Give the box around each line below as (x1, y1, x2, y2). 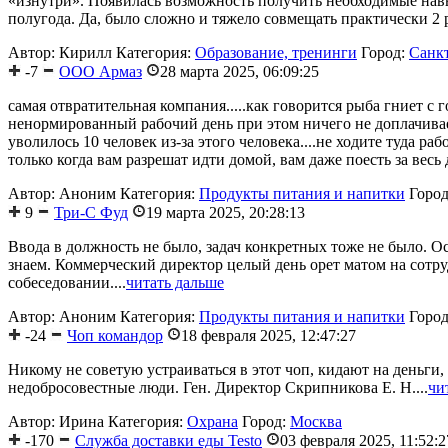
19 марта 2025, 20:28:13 (146, 204, 305, 222)
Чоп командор (67, 327, 163, 345)
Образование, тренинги (195, 44, 357, 62)
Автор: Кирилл (8, 44, 112, 62)
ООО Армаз (59, 63, 142, 81)
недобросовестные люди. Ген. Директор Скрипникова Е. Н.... (8, 379, 428, 397)
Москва (290, 413, 342, 431)
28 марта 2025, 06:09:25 (160, 63, 319, 81)
